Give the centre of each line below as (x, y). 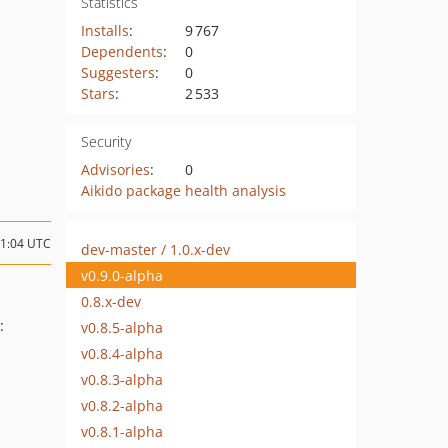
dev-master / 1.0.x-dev (155, 249)
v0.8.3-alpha (122, 379)
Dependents (121, 51)
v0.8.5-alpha (122, 327)
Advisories (115, 169)
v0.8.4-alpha (122, 353)
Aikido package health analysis (183, 190)
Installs (104, 30)
